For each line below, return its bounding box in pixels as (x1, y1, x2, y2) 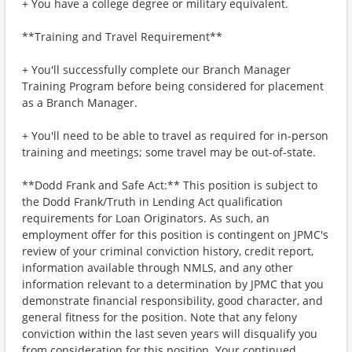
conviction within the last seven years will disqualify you (22, 326, 317, 341)
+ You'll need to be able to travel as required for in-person (22, 128, 328, 143)
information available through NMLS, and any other (22, 260, 293, 275)
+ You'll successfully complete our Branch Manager (22, 62, 291, 77)
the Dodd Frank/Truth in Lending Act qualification (22, 194, 283, 209)
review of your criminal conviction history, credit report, (22, 244, 313, 258)
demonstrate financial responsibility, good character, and (22, 293, 323, 308)
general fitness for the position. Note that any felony (22, 310, 297, 324)
